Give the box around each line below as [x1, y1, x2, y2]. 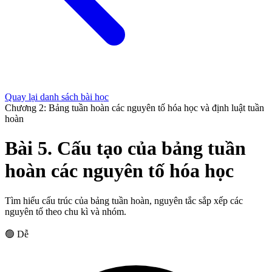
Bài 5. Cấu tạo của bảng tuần [5, 137, 246, 160]
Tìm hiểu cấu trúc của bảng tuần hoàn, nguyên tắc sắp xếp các [5, 195, 243, 206]
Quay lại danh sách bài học [5, 92, 109, 102]
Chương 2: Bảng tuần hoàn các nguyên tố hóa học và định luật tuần [5, 103, 264, 113]
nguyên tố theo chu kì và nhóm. [5, 206, 126, 217]
